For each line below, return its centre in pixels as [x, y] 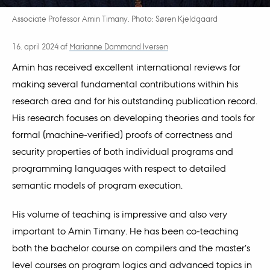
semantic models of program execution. [97, 185]
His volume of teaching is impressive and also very [119, 214]
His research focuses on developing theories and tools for [133, 118]
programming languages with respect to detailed [119, 168]
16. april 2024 [36, 47]
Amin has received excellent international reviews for [126, 67]
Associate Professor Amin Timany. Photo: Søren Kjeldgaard [115, 19]
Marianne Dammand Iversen [118, 47]
